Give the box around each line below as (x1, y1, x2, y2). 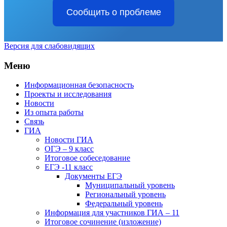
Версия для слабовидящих (4, 41, 95, 50)
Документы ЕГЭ (65, 172, 122, 181)
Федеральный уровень (85, 199, 163, 208)
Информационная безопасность (24, 81, 134, 90)
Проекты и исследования (24, 90, 111, 99)
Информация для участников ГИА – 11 (45, 208, 179, 217)
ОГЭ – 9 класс (45, 144, 94, 154)
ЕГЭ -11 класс (45, 163, 93, 172)
